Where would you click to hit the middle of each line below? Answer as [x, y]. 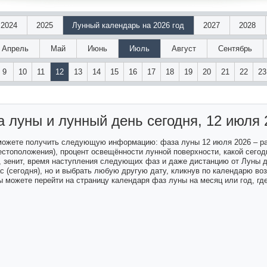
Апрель [15, 49]
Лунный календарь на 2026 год [128, 25]
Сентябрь [235, 49]
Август [184, 49]
